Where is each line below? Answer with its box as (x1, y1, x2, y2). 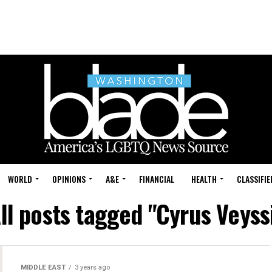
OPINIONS (52, 172, 86, 185)
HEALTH (191, 172, 217, 185)
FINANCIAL (139, 172, 174, 185)
